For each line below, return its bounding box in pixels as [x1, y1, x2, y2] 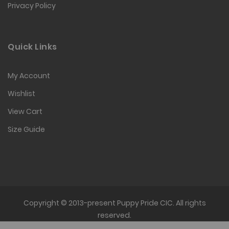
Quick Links [8, 41, 57, 53]
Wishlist [8, 88, 35, 99]
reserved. [98, 210, 131, 221]
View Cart [8, 106, 42, 117]
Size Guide [8, 124, 45, 135]
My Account [8, 71, 50, 81]
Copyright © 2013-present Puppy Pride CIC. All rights [23, 198, 206, 209]
